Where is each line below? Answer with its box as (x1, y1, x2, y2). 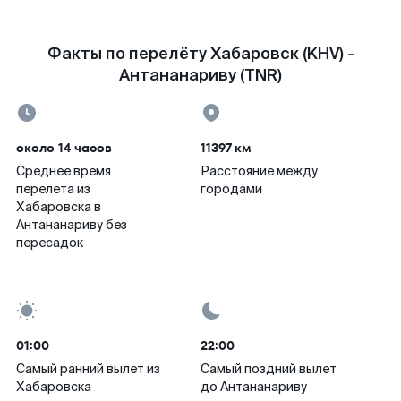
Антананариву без (16, 217, 127, 233)
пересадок (16, 235, 83, 251)
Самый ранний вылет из (16, 361, 160, 377)
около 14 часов (16, 139, 112, 157)
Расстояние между (200, 163, 318, 179)
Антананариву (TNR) (119, 64, 282, 86)
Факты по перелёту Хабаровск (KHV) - (47, 43, 354, 64)
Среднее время (16, 163, 111, 179)
